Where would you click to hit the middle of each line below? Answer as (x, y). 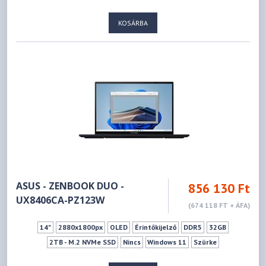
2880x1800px (81, 227)
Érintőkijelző (155, 227)
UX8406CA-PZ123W (61, 200)
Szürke (205, 242)
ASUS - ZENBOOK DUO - (70, 186)
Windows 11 (167, 242)
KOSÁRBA (133, 23)
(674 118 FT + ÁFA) (219, 205)
